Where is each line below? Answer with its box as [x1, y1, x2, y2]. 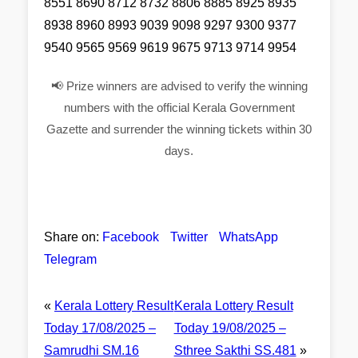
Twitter [170, 230, 208, 244]
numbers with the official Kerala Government [63, 101, 295, 114]
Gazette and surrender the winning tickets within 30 [46, 122, 312, 136]
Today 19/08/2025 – [173, 321, 286, 335]
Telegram [44, 253, 97, 266]
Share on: [44, 230, 99, 244]
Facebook [102, 230, 159, 244]
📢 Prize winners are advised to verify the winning [50, 79, 308, 93]
